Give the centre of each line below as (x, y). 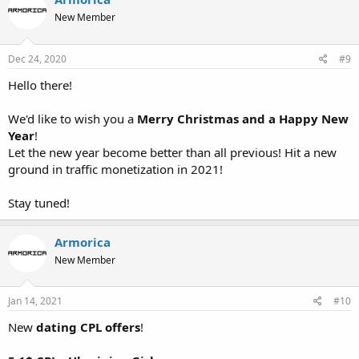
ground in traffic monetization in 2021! (115, 169)
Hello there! (40, 85)
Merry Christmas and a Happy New (243, 118)
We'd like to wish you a (73, 118)
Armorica (83, 242)
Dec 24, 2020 (37, 58)
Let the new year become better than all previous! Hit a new (172, 152)
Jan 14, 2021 (35, 301)
